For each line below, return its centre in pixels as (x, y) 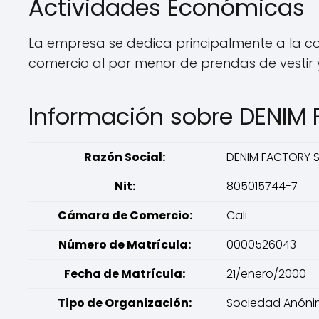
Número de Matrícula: (125, 245)
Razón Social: (125, 157)
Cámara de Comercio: (125, 215)
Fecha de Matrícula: (125, 274)
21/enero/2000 (266, 274)
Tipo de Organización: (125, 303)
